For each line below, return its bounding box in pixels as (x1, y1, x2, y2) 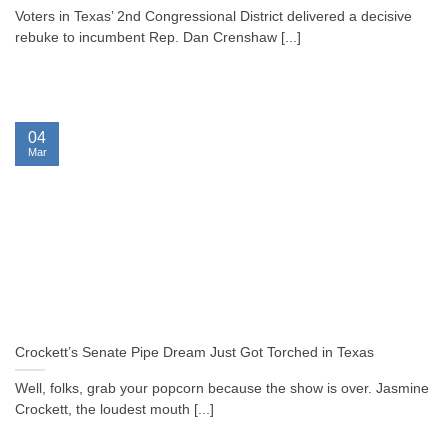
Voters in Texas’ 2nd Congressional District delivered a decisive (15, 9, 412, 25)
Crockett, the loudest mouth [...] (15, 402, 214, 418)
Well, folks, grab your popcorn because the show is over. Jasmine (15, 381, 429, 397)
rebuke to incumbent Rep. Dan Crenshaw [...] (15, 30, 301, 46)
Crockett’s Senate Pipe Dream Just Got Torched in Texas (15, 345, 374, 361)
